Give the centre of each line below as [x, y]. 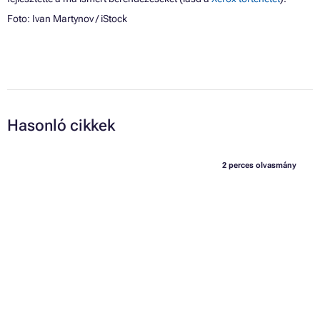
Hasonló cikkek [61, 125]
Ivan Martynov [63, 18]
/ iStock [110, 18]
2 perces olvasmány [259, 166]
